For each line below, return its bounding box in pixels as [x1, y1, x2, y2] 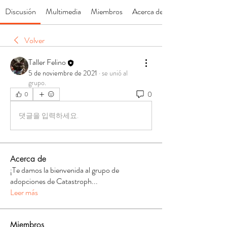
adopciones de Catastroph [10, 175, 92, 187]
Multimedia [45, 6, 81, 18]
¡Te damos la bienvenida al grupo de [10, 164, 119, 176]
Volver [24, 34, 45, 47]
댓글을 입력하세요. [19, 110, 79, 121]
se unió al [102, 68, 128, 79]
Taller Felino [28, 56, 66, 68]
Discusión [5, 6, 36, 18]
